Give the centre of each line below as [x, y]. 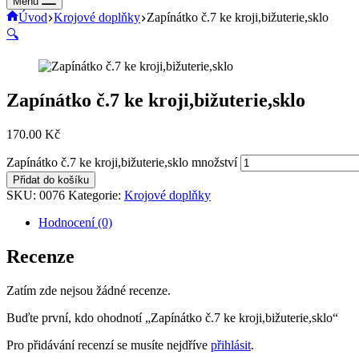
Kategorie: [96, 195]
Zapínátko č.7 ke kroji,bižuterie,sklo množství [122, 162]
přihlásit [231, 345]
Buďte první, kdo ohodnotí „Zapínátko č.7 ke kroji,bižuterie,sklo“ [172, 317]
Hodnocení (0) [75, 222]
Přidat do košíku [51, 179]
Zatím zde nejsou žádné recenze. [89, 290]
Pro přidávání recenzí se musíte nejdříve [109, 345]
